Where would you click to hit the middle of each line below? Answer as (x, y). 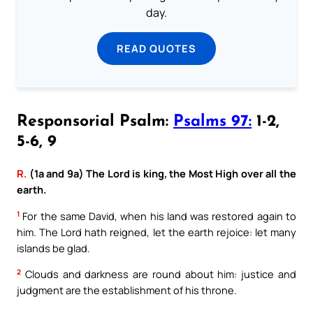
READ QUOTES (156, 49)
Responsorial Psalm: (95, 122)
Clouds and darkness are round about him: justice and (159, 274)
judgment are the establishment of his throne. (127, 290)
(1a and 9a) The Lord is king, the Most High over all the (161, 174)
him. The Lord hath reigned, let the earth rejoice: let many (156, 232)
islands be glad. (53, 248)
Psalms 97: (212, 122)
